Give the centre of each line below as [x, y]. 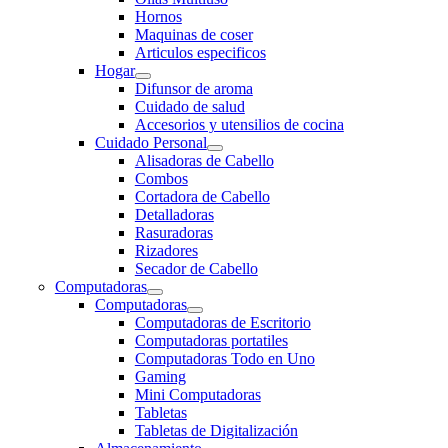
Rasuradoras [173, 232]
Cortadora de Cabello [202, 196]
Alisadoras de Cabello [204, 160]
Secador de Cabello [196, 268]
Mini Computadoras [197, 394]
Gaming [160, 376]
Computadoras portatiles [211, 340]
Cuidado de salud [189, 106]
